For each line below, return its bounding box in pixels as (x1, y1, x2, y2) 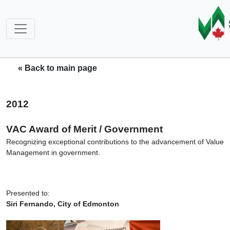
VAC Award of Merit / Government (6, 124, 163, 135)
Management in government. (6, 148, 100, 157)
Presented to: (6, 189, 50, 198)
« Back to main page (17, 63, 97, 72)
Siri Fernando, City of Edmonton (6, 200, 119, 208)
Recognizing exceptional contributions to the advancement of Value (6, 138, 224, 146)
